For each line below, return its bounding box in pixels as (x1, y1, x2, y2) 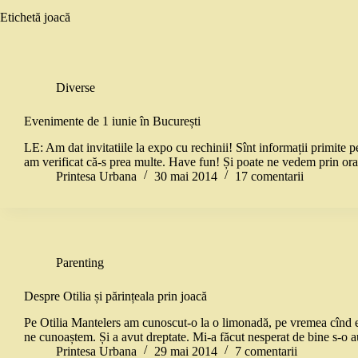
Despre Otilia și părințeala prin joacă (24, 288, 207, 303)
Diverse (56, 81, 95, 94)
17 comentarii (235, 169, 304, 183)
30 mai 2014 (154, 169, 217, 183)
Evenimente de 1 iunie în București (24, 114, 201, 128)
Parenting (56, 255, 104, 269)
